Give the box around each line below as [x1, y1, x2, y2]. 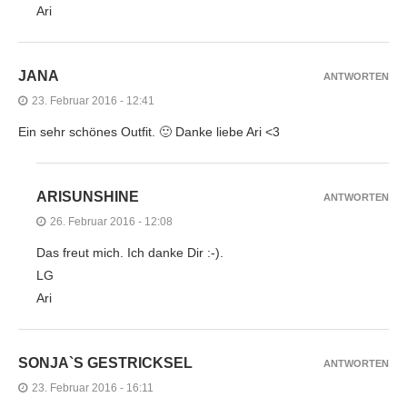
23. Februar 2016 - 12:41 [32, 94, 154, 107]
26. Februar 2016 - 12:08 [50, 214, 173, 228]
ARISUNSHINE [36, 188, 139, 204]
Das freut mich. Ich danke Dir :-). [36, 244, 223, 260]
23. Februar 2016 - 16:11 [32, 381, 154, 394]
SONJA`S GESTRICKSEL [18, 354, 193, 371]
